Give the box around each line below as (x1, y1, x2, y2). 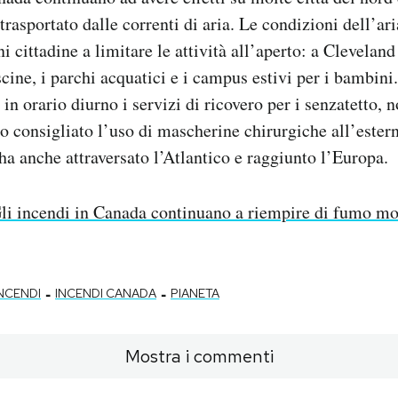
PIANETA (171, 285, 219, 302)
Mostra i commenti (124, 345, 274, 369)
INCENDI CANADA (55, 285, 156, 302)
